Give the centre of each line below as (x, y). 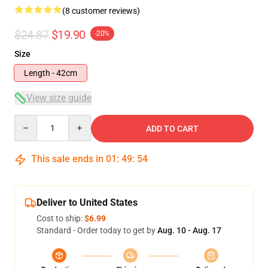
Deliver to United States (87, 202)
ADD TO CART (172, 129)
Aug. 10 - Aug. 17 (189, 230)
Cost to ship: (60, 218)
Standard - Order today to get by (97, 230)
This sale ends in (67, 159)
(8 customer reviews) (101, 11)
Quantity (30, 120)
